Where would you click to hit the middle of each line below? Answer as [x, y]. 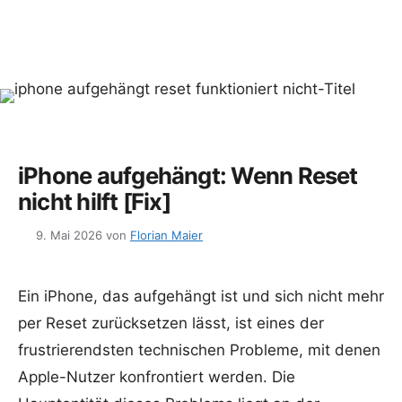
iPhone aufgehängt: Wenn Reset [188, 176]
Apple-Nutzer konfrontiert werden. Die [157, 376]
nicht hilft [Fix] [94, 202]
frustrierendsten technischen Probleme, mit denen [199, 350]
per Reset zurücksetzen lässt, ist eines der [171, 323]
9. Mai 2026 [69, 236]
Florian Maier [166, 236]
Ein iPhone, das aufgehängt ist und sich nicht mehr [201, 296]
